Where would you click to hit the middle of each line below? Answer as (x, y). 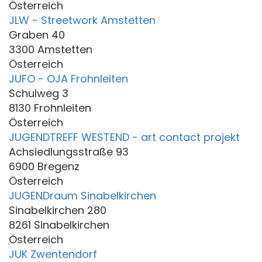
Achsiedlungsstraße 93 (69, 151)
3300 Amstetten (51, 49)
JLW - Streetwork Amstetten (82, 20)
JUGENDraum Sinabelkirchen (82, 195)
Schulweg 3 (39, 93)
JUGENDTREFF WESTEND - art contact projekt (124, 137)
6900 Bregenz (44, 166)
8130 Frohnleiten (50, 108)
